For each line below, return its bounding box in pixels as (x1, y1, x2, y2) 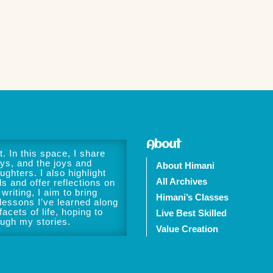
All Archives (156, 175, 208, 186)
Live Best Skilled (156, 207, 227, 218)
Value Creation (156, 223, 219, 234)
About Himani (156, 160, 215, 171)
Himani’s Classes (156, 191, 229, 202)
